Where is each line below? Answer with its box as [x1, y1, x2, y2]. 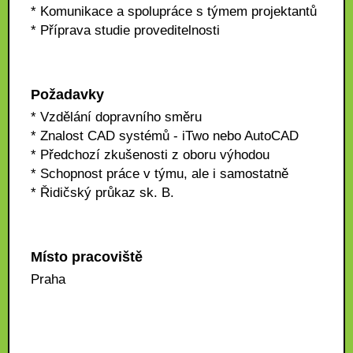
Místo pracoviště [31, 249, 143, 265]
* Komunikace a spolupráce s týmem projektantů [31, 4, 317, 19]
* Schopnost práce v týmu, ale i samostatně [31, 166, 288, 181]
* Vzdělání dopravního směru [31, 110, 202, 124]
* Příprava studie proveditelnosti [31, 23, 220, 38]
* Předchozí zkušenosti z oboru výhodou [31, 147, 269, 162]
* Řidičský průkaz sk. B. [31, 185, 174, 200]
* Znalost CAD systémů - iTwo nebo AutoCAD [31, 128, 299, 143]
